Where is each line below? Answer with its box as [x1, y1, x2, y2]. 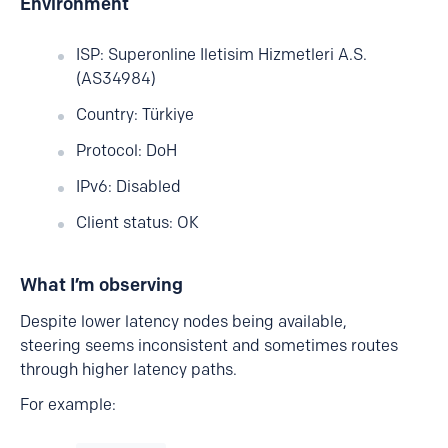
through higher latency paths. [20, 360, 237, 379]
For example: [20, 395, 116, 414]
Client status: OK [76, 213, 199, 232]
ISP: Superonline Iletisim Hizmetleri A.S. [76, 45, 367, 64]
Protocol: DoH [76, 141, 177, 160]
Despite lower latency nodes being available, [20, 312, 347, 331]
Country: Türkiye [76, 105, 194, 124]
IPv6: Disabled [76, 177, 181, 196]
